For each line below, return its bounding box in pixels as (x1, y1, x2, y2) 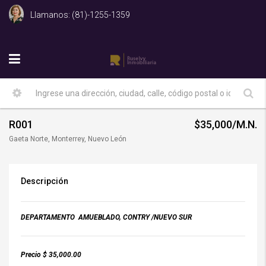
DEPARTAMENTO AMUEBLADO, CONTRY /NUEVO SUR (21, 213, 194, 221)
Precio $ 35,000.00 (21, 251, 92, 259)
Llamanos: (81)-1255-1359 (28, 9, 130, 20)
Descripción (21, 176, 68, 186)
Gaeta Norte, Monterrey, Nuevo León (9, 135, 126, 143)
